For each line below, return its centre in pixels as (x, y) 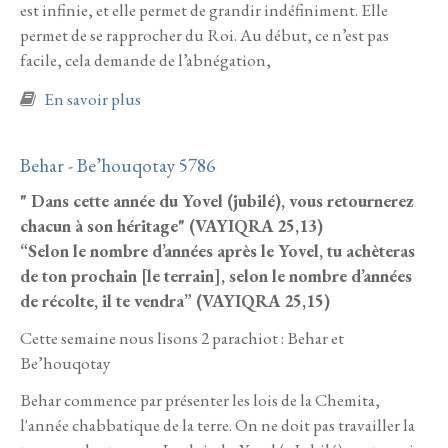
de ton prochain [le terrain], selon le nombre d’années (216, 276)
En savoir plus (92, 98)
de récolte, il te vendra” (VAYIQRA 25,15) (175, 301)
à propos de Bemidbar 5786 (232, 97)
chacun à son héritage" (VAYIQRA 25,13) (171, 226)
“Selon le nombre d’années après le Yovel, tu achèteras (217, 251)
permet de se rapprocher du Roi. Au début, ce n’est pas (204, 35)
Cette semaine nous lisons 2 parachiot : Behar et (182, 338)
